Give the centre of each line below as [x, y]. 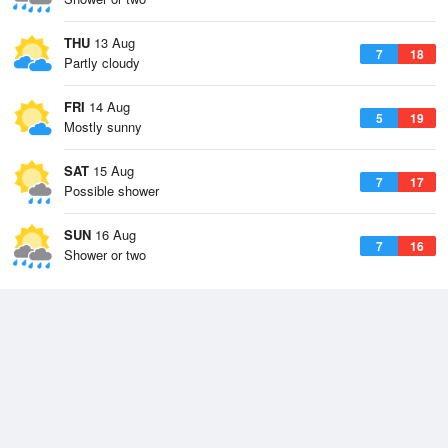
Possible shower [111, 190]
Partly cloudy [102, 62]
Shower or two [105, 254]
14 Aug [107, 106]
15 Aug [111, 170]
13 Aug [112, 42]
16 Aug [113, 234]
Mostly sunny [103, 126]
